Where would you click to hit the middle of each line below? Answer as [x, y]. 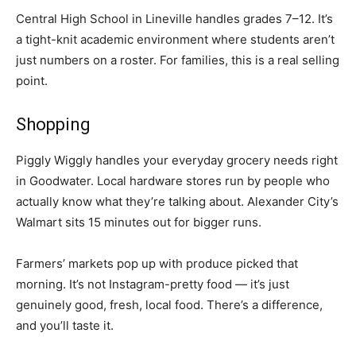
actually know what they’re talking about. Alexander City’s [177, 202]
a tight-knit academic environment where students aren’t [175, 40]
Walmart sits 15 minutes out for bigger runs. [139, 222]
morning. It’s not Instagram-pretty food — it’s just [153, 284]
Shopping [53, 125]
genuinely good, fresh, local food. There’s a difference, [169, 305]
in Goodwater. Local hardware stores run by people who [173, 181]
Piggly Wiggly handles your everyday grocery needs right [177, 161]
